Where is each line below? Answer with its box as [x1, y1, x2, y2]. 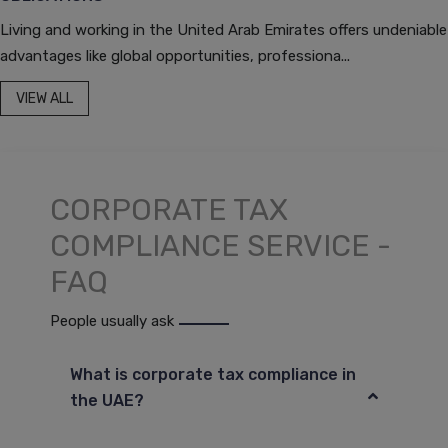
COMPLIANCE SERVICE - [50, 227, 391, 264]
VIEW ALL [16, 89, 73, 107]
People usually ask [50, 311, 174, 330]
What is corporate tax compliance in [70, 364, 356, 384]
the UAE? [70, 390, 144, 410]
